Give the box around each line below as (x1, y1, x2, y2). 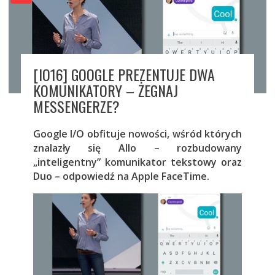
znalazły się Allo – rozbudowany (33, 141, 242, 155)
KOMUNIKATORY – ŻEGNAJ (33, 79, 178, 102)
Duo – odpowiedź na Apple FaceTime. (33, 169, 209, 184)
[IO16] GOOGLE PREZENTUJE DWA (33, 63, 215, 86)
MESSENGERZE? (33, 95, 120, 118)
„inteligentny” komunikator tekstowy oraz (33, 155, 242, 169)
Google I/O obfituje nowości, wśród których (33, 127, 242, 141)
